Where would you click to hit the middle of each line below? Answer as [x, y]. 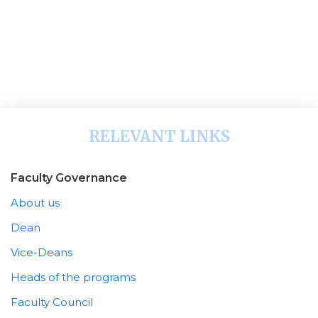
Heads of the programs [73, 278]
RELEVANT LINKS [159, 136]
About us [35, 203]
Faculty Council [52, 302]
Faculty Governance [69, 178]
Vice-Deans [42, 253]
